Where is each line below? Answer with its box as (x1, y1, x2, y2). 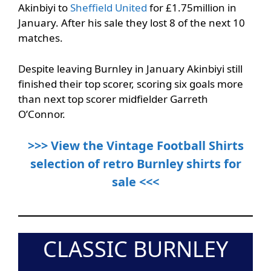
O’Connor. (18, 106, 65, 121)
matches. (18, 31, 63, 45)
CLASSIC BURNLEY (43, 233, 228, 264)
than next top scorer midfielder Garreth (18, 91, 208, 106)
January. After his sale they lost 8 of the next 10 (18, 16, 245, 30)
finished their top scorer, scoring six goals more (18, 76, 243, 91)
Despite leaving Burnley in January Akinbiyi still (18, 61, 243, 76)
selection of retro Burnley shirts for (30, 155, 241, 172)
